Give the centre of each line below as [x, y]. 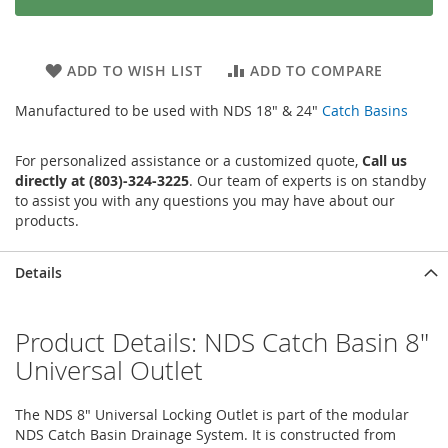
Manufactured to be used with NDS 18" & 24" [168, 110]
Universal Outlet [109, 370]
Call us [384, 160]
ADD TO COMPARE [316, 70]
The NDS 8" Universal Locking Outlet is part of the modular [212, 414]
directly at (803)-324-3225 [102, 180]
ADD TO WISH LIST [135, 70]
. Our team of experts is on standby [307, 180]
